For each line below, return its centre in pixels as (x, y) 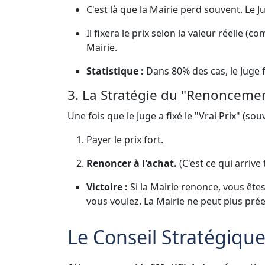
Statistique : (115, 71)
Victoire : (107, 187)
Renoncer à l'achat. (132, 163)
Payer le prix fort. (125, 139)
